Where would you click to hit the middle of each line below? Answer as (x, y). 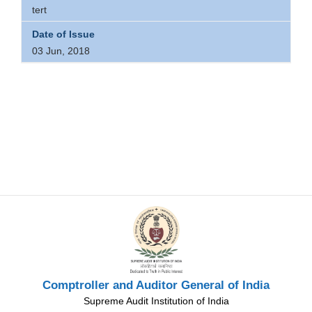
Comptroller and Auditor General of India (156, 285)
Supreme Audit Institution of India (156, 301)
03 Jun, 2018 (61, 51)
